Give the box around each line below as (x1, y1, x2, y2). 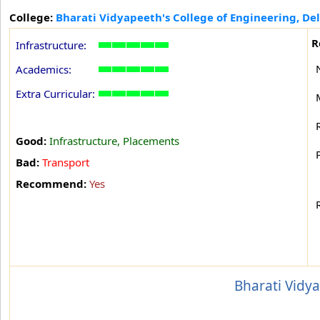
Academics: (16, 62, 71, 76)
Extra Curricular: (16, 86, 95, 101)
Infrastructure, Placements (49, 134, 179, 148)
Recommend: (16, 176, 89, 191)
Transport (42, 155, 89, 169)
